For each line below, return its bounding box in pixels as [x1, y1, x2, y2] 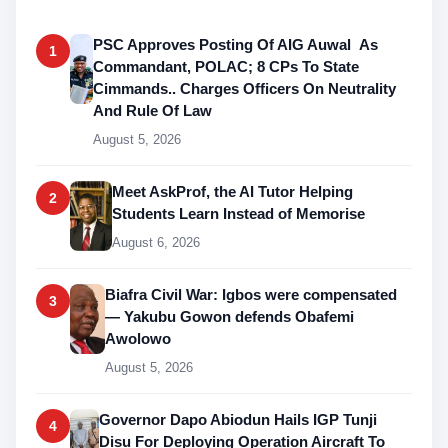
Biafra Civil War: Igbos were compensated [105, 285, 397, 303]
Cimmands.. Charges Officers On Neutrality [92, 79, 396, 97]
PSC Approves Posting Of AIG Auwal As [92, 35, 378, 53]
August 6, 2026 [112, 234, 201, 250]
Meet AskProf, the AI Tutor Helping [112, 182, 354, 200]
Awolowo [105, 329, 171, 347]
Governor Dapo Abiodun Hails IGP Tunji [99, 410, 378, 428]
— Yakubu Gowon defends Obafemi [105, 307, 354, 325]
